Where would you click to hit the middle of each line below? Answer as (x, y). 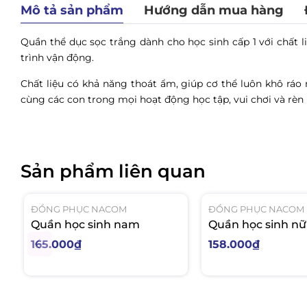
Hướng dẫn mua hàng (214, 10)
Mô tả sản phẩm (72, 10)
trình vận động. (57, 57)
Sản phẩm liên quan (113, 171)
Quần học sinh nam (85, 224)
